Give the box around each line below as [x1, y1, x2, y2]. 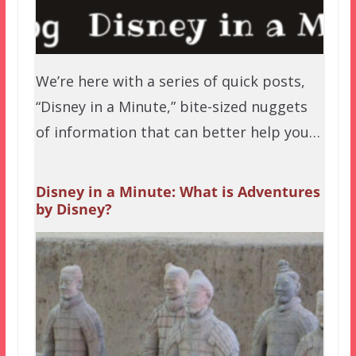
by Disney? [35, 199, 112, 219]
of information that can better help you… [35, 122, 320, 142]
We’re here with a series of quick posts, [35, 72, 305, 91]
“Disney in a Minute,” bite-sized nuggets [35, 97, 308, 117]
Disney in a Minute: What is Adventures [35, 182, 320, 202]
